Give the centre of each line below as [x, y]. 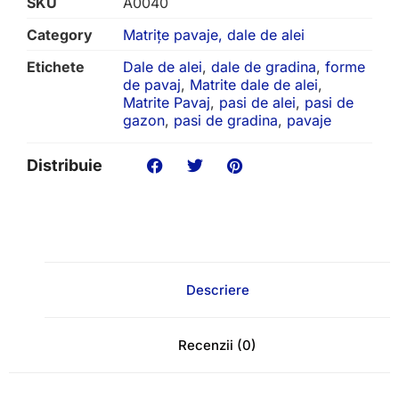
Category [60, 34]
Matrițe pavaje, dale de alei [214, 34]
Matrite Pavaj [167, 102]
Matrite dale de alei [254, 84]
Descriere [217, 289]
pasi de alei [257, 102]
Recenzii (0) [217, 345]
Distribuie [65, 166]
